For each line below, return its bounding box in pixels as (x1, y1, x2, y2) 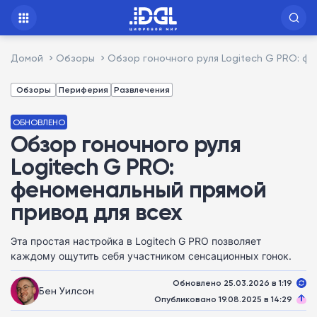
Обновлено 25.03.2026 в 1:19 (173, 277, 292, 288)
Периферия (59, 84, 108, 95)
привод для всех (11, 198, 183, 226)
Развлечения (114, 84, 170, 95)
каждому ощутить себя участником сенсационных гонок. (11, 248, 292, 263)
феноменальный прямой (11, 175, 267, 203)
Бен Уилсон (39, 284, 94, 296)
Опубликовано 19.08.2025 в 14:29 (154, 293, 292, 304)
